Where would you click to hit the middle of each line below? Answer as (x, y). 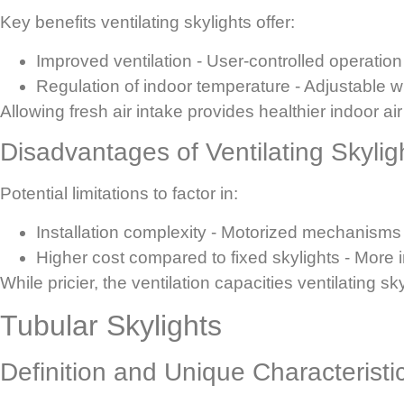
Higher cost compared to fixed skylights (188, 257)
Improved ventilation (114, 60)
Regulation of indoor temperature (163, 86)
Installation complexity (121, 232)
